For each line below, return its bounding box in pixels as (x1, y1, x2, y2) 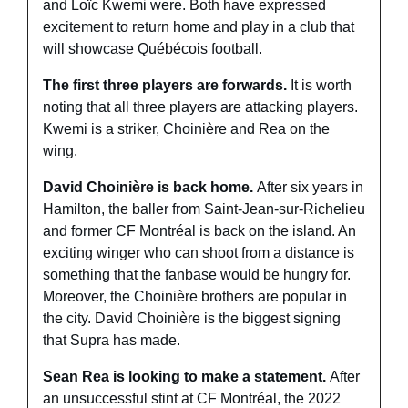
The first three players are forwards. (43, 77, 291, 94)
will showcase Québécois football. (43, 41, 266, 57)
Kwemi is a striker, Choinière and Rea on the (43, 121, 330, 138)
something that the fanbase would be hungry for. (43, 267, 351, 283)
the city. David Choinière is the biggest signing (43, 311, 341, 327)
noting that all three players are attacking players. (43, 99, 358, 116)
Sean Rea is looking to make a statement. (43, 369, 330, 385)
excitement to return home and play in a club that (43, 19, 354, 36)
